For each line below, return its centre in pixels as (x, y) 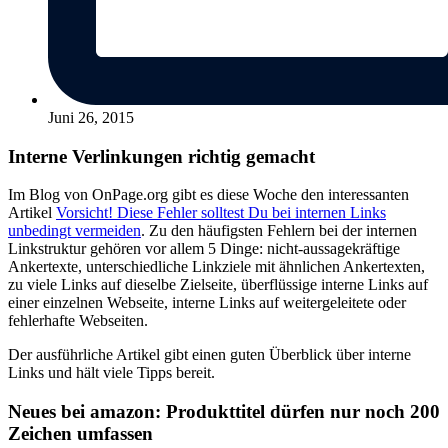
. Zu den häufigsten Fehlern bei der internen (279, 231)
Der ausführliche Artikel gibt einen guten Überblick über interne (209, 355)
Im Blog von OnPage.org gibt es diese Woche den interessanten (208, 195)
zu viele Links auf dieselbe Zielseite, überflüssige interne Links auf (218, 285)
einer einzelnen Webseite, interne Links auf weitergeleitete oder (207, 303)
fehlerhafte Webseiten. (78, 321)
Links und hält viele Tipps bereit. (111, 373)
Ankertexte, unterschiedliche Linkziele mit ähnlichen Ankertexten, (216, 267)
